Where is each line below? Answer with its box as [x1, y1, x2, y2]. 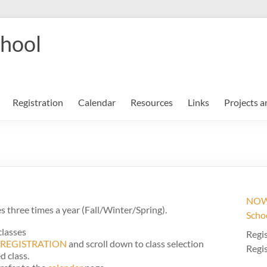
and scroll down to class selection [67, 238, 204, 249]
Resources [131, 97, 173, 108]
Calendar [78, 97, 116, 108]
